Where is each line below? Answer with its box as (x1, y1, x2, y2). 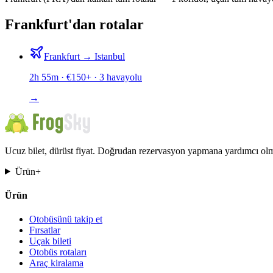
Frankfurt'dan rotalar (5, 16, 144, 32)
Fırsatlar (29, 225, 60, 236)
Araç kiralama (29, 258, 83, 269)
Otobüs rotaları (29, 247, 87, 258)
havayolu (107, 71, 142, 82)
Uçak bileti (29, 236, 71, 247)
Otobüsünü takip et (29, 214, 102, 225)
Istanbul (94, 51, 125, 62)
